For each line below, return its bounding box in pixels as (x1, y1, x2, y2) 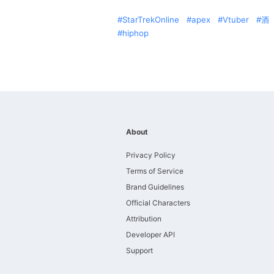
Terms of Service (126, 166, 183, 176)
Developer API (126, 230, 175, 239)
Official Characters (126, 198, 190, 207)
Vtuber (223, 15, 249, 24)
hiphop (122, 28, 149, 38)
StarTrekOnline (122, 15, 179, 24)
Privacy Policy (126, 150, 176, 160)
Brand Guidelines (126, 182, 184, 191)
